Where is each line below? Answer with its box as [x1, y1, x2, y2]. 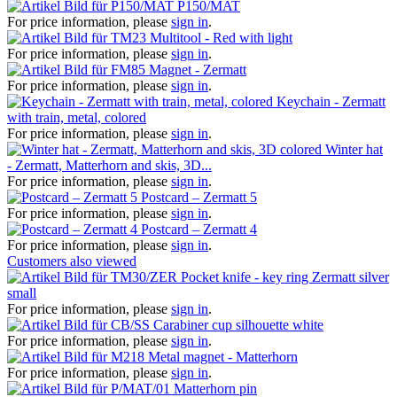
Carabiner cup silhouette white [153, 316, 323, 332]
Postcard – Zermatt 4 [141, 221, 257, 237]
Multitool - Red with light [150, 29, 292, 45]
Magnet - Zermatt [149, 61, 246, 77]
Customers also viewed [7, 253, 136, 269]
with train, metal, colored [7, 109, 146, 125]
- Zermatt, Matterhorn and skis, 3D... [7, 157, 212, 173]
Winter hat [325, 141, 383, 157]
